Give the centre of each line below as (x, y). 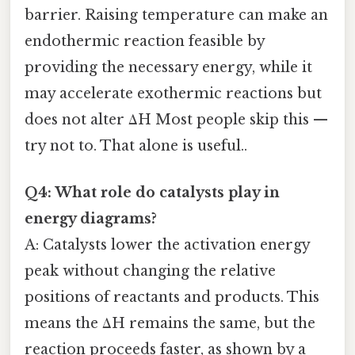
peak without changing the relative (150, 271)
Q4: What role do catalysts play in (152, 192)
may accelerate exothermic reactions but (173, 93)
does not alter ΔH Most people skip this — (176, 119)
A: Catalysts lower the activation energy (167, 244)
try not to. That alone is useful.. (136, 145)
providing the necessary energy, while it (168, 67)
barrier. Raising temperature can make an (176, 15)
